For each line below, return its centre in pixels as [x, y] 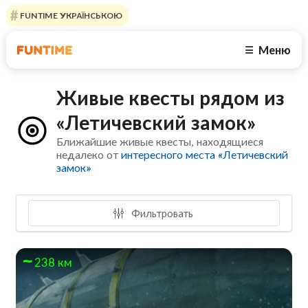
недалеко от [89, 155]
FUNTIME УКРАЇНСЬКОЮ [70, 15]
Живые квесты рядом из [171, 98]
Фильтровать [161, 213]
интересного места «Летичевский [205, 155]
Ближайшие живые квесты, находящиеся [160, 142]
